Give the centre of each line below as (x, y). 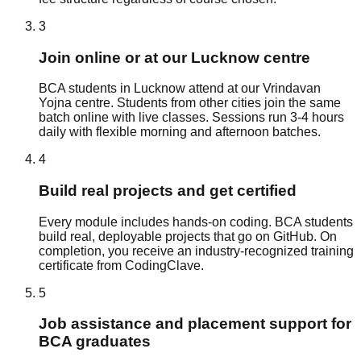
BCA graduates (95, 342)
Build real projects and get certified (168, 190)
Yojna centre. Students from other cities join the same (190, 103)
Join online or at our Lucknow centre (174, 57)
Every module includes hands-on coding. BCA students (196, 222)
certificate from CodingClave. (121, 265)
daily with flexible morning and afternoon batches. (180, 132)
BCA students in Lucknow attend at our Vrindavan (180, 89)
